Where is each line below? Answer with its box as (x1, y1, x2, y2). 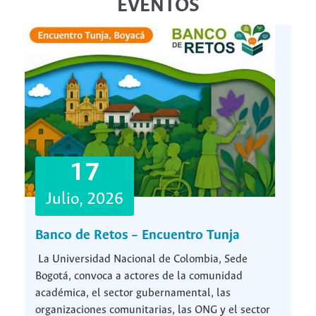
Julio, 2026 (46, 190, 123, 208)
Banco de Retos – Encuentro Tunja (35, 227, 240, 243)
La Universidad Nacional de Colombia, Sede (35, 253, 248, 265)
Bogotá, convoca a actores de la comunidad (35, 269, 243, 282)
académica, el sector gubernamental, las (35, 286, 231, 299)
